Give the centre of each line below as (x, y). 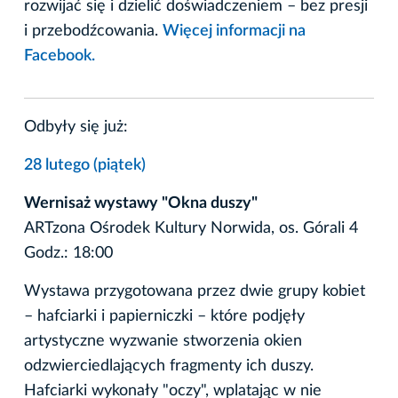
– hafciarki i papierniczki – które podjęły (164, 316)
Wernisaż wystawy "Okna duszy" (141, 203)
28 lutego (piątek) (85, 165)
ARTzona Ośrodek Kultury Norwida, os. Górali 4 (191, 228)
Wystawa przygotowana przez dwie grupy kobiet (195, 291)
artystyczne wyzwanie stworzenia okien (163, 341)
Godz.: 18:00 (68, 253)
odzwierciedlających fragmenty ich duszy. (169, 366)
